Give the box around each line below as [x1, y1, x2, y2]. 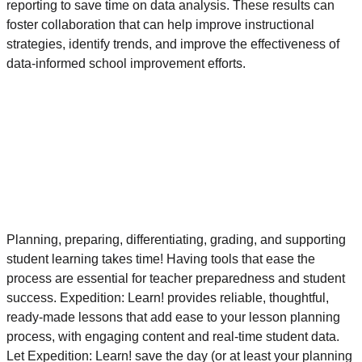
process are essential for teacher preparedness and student [6, 271, 345, 285]
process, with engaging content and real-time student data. [6, 329, 339, 343]
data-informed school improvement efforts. [6, 56, 246, 70]
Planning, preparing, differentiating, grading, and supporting [6, 232, 346, 246]
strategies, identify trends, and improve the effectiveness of [6, 36, 339, 51]
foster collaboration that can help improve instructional [6, 17, 314, 32]
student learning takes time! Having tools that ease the [6, 251, 315, 266]
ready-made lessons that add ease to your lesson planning [6, 309, 340, 324]
